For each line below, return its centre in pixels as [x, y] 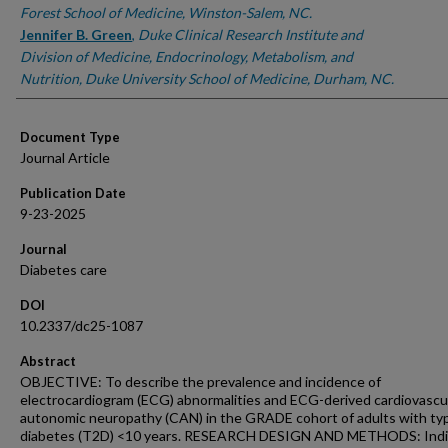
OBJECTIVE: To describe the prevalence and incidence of [200, 381]
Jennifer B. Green [76, 34]
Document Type [70, 137]
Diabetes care [63, 269]
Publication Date [73, 193]
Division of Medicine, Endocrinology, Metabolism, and [186, 56]
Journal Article [65, 157]
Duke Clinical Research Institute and [250, 34]
